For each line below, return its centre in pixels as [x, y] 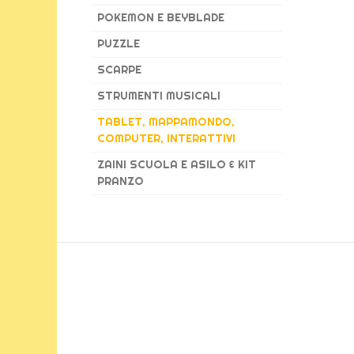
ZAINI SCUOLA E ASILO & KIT [177, 164]
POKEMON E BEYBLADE [161, 17]
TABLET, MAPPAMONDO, [166, 122]
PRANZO [121, 181]
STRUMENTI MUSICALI [159, 96]
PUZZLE [119, 43]
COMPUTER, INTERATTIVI [166, 138]
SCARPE [119, 70]
